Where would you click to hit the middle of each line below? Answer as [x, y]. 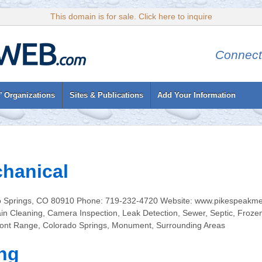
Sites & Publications [106, 95]
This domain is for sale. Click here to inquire [131, 16]
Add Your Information [197, 95]
